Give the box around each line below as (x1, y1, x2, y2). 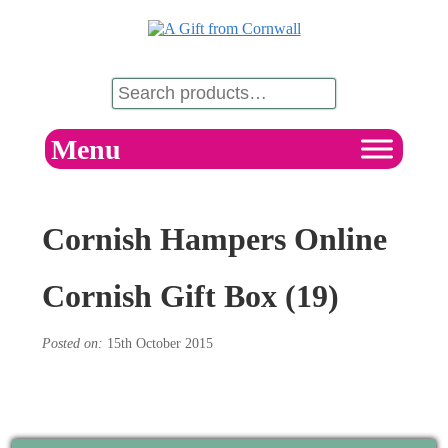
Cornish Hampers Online (42, 221, 387, 257)
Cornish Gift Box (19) (42, 278, 339, 314)
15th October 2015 (103, 335, 213, 351)
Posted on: (42, 335, 103, 351)
